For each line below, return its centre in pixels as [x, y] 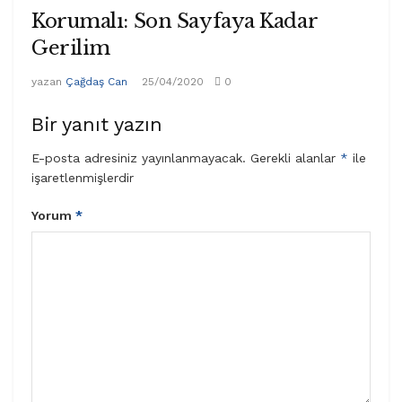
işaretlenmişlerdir [83, 177]
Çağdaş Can [96, 81]
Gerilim [71, 48]
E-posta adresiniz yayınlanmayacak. [139, 157]
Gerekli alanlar [295, 157]
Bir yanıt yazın [97, 124]
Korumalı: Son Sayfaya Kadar [175, 21]
